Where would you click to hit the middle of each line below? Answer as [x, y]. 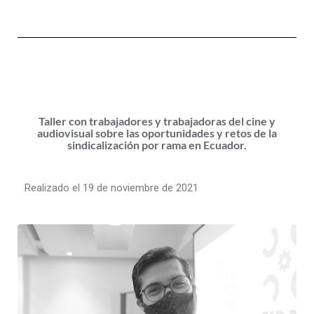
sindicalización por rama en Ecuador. [157, 144]
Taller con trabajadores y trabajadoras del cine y [157, 121]
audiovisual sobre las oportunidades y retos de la [157, 132]
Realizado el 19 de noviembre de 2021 [111, 187]
